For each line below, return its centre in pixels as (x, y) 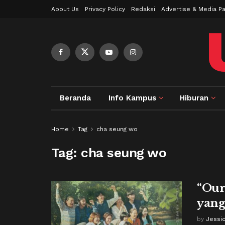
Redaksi (143, 9)
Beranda (76, 98)
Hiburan (194, 98)
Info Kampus (133, 98)
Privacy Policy (105, 9)
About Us (65, 9)
